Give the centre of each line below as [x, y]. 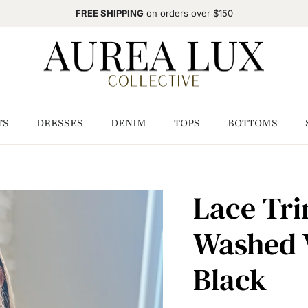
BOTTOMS [253, 123]
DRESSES [60, 123]
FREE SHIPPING [109, 13]
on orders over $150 [188, 13]
